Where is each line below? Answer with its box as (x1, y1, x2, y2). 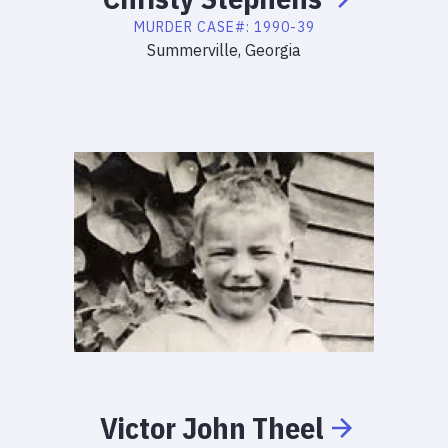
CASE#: (196, 18, 254, 36)
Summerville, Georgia (147, 40, 301, 60)
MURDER (133, 18, 193, 36)
